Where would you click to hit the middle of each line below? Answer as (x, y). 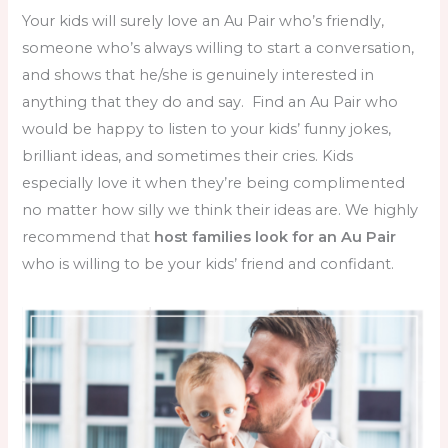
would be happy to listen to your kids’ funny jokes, (207, 128)
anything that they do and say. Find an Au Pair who (210, 101)
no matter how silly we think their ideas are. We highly (220, 209)
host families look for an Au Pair (275, 236)
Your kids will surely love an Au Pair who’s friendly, (203, 20)
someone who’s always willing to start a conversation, (218, 47)
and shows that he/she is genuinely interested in (198, 74)
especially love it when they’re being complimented (214, 182)
